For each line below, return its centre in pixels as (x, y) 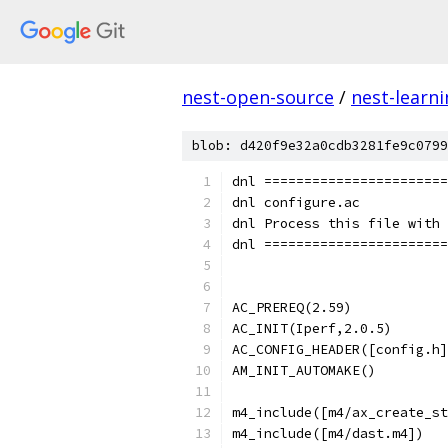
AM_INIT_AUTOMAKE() (304, 370)
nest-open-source (258, 97)
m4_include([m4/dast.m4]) (328, 433)
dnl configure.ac (296, 202)
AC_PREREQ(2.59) (292, 307)
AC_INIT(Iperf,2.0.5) (312, 328)
